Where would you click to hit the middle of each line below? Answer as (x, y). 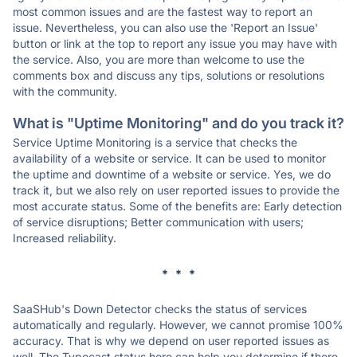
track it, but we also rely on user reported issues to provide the (176, 190)
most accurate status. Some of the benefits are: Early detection (177, 206)
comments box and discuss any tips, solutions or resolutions (169, 75)
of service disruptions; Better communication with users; (158, 222)
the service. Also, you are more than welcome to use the (159, 59)
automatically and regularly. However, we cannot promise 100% (178, 325)
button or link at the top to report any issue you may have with (175, 43)
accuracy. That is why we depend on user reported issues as (171, 341)
